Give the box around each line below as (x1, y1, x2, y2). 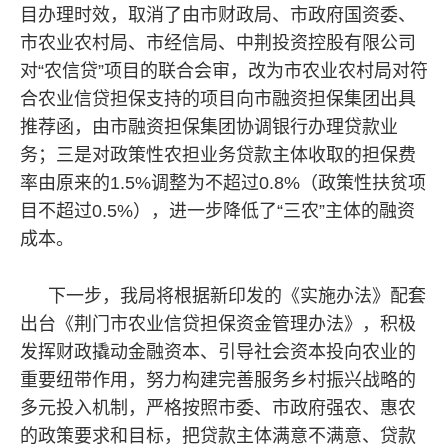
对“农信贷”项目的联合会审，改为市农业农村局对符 (20, 61, 428, 81)
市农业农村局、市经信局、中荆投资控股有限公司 (20, 33, 416, 53)
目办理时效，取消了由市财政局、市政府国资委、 (20, 5, 416, 25)
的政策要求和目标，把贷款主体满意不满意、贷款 (20, 426, 416, 446)
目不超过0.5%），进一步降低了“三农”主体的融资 (20, 201, 415, 221)
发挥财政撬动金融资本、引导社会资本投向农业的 (20, 342, 416, 362)
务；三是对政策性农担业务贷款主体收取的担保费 (20, 145, 416, 165)
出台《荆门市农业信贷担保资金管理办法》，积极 (20, 314, 416, 334)
